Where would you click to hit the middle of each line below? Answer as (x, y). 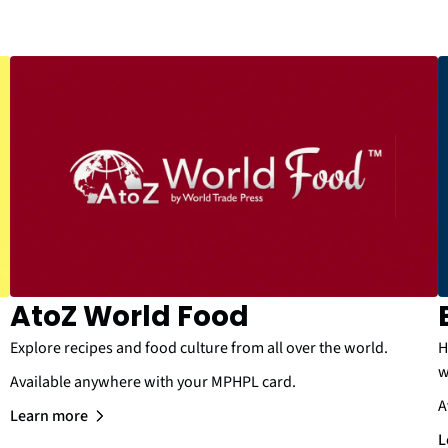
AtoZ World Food (129, 316)
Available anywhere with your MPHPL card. (153, 381)
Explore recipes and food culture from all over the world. (199, 347)
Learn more (49, 415)
